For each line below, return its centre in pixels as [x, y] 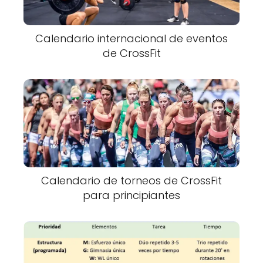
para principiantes [131, 195]
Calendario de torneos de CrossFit [131, 180]
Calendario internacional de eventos [131, 38]
